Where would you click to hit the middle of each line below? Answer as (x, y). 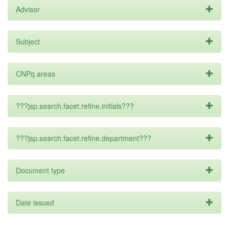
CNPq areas (36, 74)
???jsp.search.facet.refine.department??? (84, 138)
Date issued (35, 202)
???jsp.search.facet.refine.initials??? (75, 106)
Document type (40, 170)
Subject (28, 41)
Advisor (28, 9)
